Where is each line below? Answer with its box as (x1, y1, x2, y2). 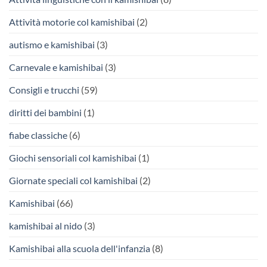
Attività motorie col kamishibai (9, 15, 135, 27)
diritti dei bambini (9, 106, 82, 118)
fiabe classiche (9, 129, 67, 141)
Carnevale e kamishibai (9, 61, 103, 73)
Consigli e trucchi (9, 83, 79, 95)
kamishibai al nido (9, 219, 82, 231)
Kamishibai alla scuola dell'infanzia (9, 242, 150, 254)
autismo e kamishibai (9, 38, 95, 50)
